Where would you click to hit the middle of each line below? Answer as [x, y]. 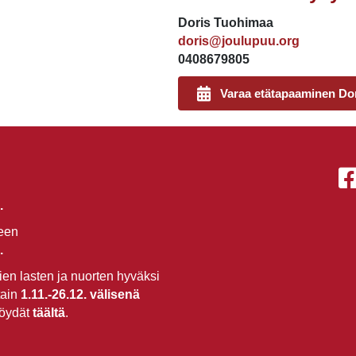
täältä [49, 313]
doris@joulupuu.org [239, 41]
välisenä [115, 295]
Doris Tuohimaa [226, 22]
